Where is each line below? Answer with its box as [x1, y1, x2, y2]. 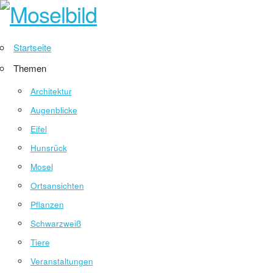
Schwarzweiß [30, 218, 81, 229]
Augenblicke [30, 104, 77, 116]
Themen [13, 62, 46, 74]
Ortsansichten [30, 180, 84, 191]
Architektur [30, 85, 72, 97]
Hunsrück [30, 142, 67, 154]
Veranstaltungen [30, 255, 93, 267]
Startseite [13, 41, 51, 54]
